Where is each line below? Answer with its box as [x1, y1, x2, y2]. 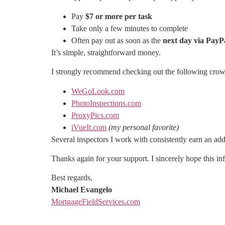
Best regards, [51, 173, 92, 182]
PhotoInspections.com [71, 98, 141, 107]
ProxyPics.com [71, 110, 119, 120]
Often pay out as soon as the [71, 36, 163, 45]
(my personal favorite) [108, 123, 179, 132]
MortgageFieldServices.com [51, 197, 140, 206]
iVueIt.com [71, 123, 106, 132]
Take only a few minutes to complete [71, 24, 188, 33]
